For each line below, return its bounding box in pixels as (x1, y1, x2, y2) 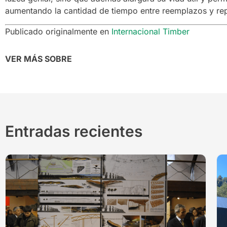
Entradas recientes (5, 122, 142, 140)
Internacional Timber (111, 26, 190, 36)
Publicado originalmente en (5, 26, 111, 36)
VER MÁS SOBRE (5, 53, 72, 64)
